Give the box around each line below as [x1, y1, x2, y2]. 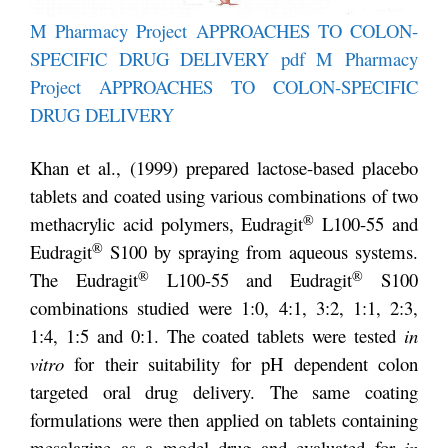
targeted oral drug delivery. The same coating [30, 379, 418, 404]
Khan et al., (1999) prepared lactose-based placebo [30, 155, 418, 180]
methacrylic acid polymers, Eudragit [30, 211, 304, 236]
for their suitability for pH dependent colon [64, 351, 418, 376]
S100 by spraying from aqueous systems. [103, 239, 418, 264]
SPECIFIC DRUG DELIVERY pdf [30, 45, 305, 71]
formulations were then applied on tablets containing [30, 407, 418, 432]
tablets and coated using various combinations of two [30, 183, 418, 208]
